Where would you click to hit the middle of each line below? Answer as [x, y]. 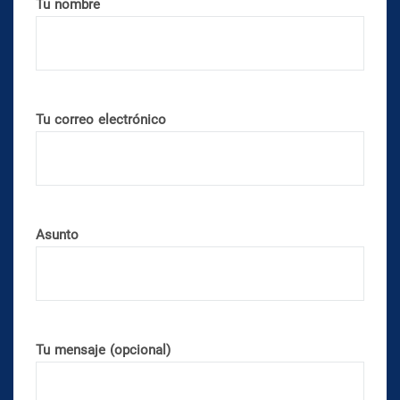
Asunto [57, 234]
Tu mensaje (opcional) [103, 350]
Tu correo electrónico [101, 119]
